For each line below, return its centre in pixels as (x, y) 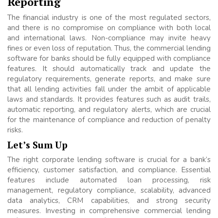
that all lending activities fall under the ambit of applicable (109, 89)
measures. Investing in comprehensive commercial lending (109, 211)
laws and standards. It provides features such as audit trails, (109, 100)
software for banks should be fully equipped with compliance (109, 59)
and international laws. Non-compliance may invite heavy (109, 38)
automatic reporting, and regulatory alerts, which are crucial (109, 110)
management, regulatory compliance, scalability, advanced (109, 191)
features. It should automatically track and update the (109, 69)
